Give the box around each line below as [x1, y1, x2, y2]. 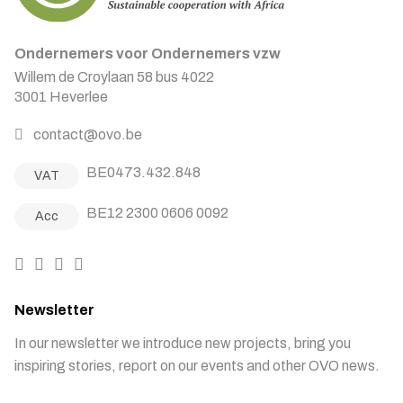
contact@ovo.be [33, 127, 142, 143]
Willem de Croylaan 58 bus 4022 [14, 69, 214, 85]
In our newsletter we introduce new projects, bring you [14, 335, 351, 351]
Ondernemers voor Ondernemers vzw [14, 46, 281, 62]
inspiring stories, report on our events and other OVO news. [14, 357, 380, 373]
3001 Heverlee [14, 89, 108, 105]
